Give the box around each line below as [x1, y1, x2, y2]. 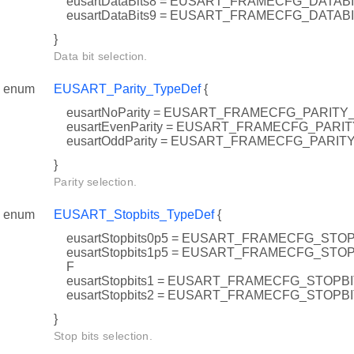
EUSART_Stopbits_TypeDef [54, 208, 214, 222]
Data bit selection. [54, 50, 148, 63]
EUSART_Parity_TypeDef [54, 82, 201, 96]
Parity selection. [54, 175, 137, 189]
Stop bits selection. [54, 330, 153, 343]
